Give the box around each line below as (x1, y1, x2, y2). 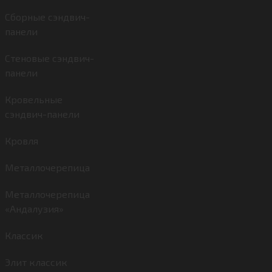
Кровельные (5, 93, 63, 105)
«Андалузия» (5, 203, 64, 214)
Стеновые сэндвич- (5, 52, 94, 64)
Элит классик (5, 256, 67, 268)
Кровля (5, 135, 38, 146)
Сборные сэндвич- (5, 11, 90, 22)
